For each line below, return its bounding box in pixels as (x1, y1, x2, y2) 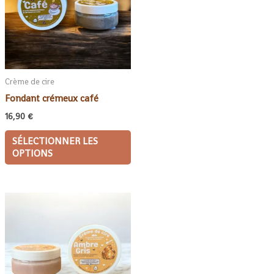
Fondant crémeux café (5, 92, 98, 105)
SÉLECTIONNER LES (12, 135, 98, 148)
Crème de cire (5, 76, 54, 87)
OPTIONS (12, 147, 53, 160)
